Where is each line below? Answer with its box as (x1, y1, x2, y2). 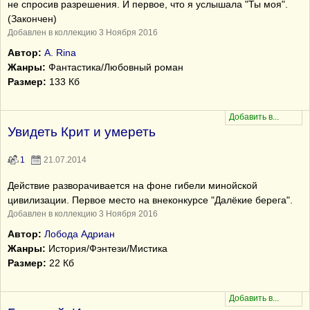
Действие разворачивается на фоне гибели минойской (8, 180, 257, 191)
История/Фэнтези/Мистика (46, 243, 167, 254)
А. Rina (44, 47, 76, 58)
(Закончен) (8, 13, 57, 24)
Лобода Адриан (44, 228, 115, 239)
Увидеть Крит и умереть (8, 125, 156, 139)
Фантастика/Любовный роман (46, 62, 183, 73)
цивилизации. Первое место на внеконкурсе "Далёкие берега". (8, 194, 293, 206)
